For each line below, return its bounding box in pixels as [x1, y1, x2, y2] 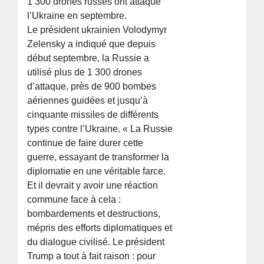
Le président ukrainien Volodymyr [27, 25, 167, 35]
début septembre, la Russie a [27, 53, 150, 64]
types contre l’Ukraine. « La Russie [27, 124, 173, 134]
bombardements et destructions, [27, 209, 161, 219]
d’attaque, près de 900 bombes [27, 81, 157, 92]
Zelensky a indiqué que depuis [27, 39, 156, 49]
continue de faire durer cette [27, 138, 144, 148]
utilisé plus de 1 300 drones [27, 67, 143, 78]
